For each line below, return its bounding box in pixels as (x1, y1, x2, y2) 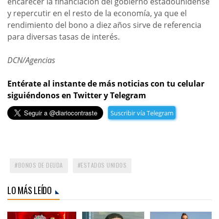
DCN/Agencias (7, 55, 55, 66)
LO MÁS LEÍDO (7, 184, 52, 197)
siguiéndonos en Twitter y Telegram (7, 90, 146, 101)
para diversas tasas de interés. (7, 31, 120, 42)
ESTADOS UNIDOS (81, 161, 127, 169)
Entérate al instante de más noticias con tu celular (7, 78, 204, 89)
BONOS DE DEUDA (18, 161, 63, 169)
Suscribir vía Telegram (110, 108, 174, 117)
